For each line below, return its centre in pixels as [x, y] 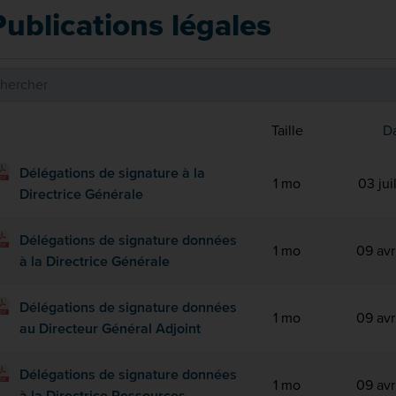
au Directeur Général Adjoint [110, 328]
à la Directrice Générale [95, 261]
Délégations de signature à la [112, 173]
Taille [287, 130]
